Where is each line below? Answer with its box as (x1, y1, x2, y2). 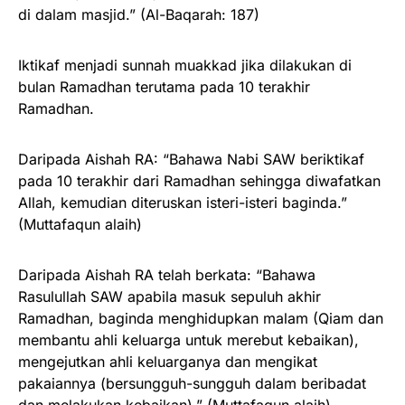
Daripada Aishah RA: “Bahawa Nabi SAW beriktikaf (18, 150, 364, 169)
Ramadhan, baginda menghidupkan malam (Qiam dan (18, 309, 383, 328)
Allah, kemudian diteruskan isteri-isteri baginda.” (18, 193, 347, 212)
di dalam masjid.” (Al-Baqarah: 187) (18, 5, 259, 24)
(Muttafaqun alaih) (18, 215, 142, 234)
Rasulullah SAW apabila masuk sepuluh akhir (18, 287, 321, 306)
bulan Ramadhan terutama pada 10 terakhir (18, 78, 310, 97)
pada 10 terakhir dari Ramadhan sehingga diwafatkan (18, 172, 381, 191)
